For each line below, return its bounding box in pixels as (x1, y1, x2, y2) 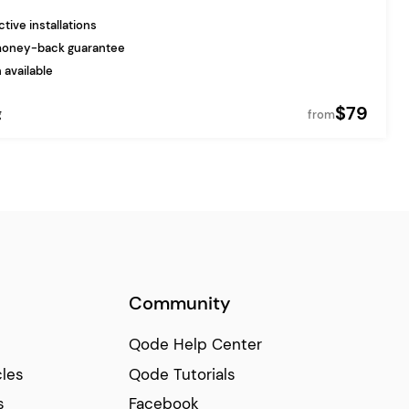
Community (129, 291, 232, 315)
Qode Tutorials (129, 363, 236, 384)
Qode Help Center (129, 333, 263, 354)
